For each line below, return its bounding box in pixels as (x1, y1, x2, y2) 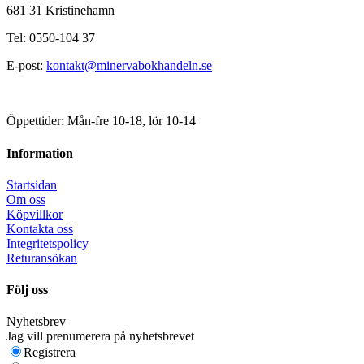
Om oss (6, 192, 45, 206)
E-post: (6, 58, 46, 73)
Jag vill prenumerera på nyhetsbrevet (6, 329, 194, 344)
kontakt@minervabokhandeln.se (46, 58, 212, 73)
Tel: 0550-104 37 (6, 31, 95, 45)
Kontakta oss (6, 221, 73, 236)
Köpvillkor (6, 206, 63, 221)
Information (6, 145, 73, 160)
